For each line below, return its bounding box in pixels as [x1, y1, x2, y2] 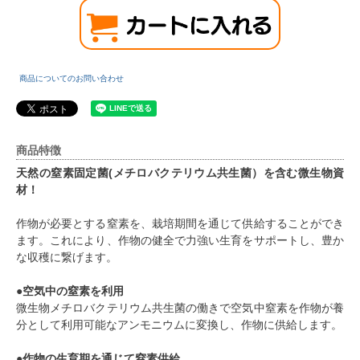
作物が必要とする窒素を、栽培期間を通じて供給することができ [16, 217, 344, 231]
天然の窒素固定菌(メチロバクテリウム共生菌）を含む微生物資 [16, 166, 344, 180]
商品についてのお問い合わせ [19, 74, 124, 84]
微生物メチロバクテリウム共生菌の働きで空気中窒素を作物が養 [16, 301, 344, 315]
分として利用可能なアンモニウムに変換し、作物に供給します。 [16, 318, 342, 332]
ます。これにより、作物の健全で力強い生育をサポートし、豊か [16, 234, 344, 247]
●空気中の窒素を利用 [16, 284, 124, 298]
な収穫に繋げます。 [16, 251, 117, 264]
